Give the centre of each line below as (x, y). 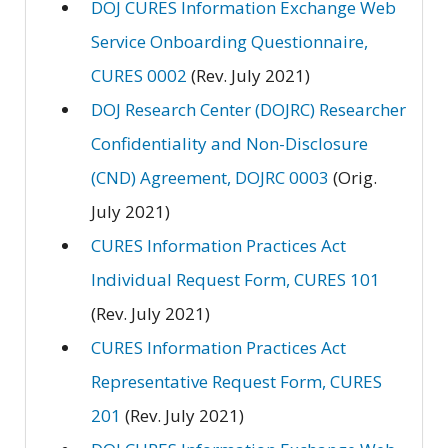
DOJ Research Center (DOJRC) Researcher (248, 109)
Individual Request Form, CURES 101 (235, 279)
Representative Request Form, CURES (236, 381)
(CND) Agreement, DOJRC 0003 (210, 177)
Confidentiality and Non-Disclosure (229, 143)
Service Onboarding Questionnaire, (229, 41)
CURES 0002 (139, 75)
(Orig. (353, 177)
